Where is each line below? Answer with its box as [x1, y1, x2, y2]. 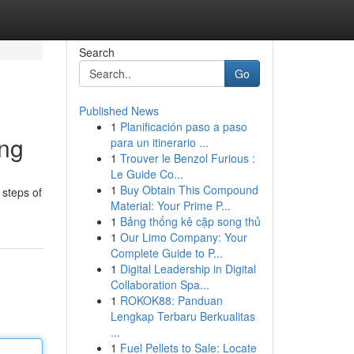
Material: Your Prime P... [110, 198, 231, 213]
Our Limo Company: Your [119, 229, 247, 245]
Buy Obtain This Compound [119, 182, 258, 198]
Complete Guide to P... [110, 245, 223, 261]
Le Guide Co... [110, 166, 183, 182]
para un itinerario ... [110, 134, 209, 150]
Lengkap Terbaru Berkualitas [110, 308, 255, 324]
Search [78, 44, 115, 60]
